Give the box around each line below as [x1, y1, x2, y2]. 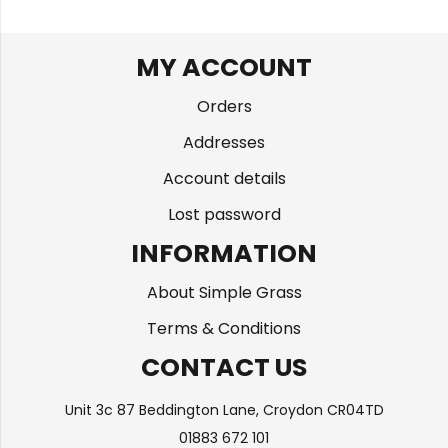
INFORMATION [131, 235, 317, 271]
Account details [162, 166, 286, 190]
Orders [196, 94, 252, 118]
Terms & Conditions [147, 316, 301, 340]
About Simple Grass [146, 280, 302, 304]
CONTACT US [141, 349, 307, 385]
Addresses [183, 130, 265, 154]
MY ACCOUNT [136, 49, 312, 85]
